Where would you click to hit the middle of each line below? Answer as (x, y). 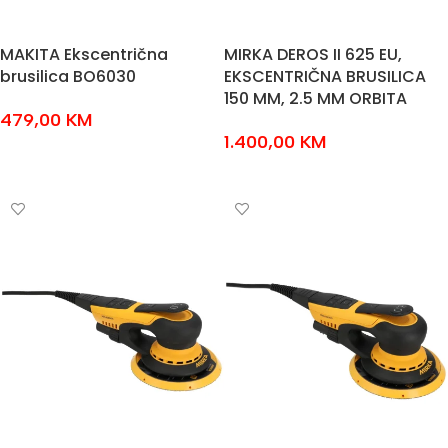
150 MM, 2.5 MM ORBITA (315, 98)
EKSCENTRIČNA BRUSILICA (325, 76)
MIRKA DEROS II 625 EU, (313, 54)
